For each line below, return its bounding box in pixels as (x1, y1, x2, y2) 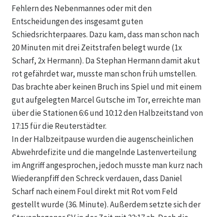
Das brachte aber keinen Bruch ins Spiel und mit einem (12, 81, 201, 93)
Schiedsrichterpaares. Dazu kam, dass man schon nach (12, 29, 199, 40)
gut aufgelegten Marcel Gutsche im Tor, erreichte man (12, 94, 201, 106)
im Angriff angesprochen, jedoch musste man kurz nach (12, 160, 202, 171)
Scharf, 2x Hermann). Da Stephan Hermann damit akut (12, 55, 200, 66)
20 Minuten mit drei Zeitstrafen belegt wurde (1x (12, 42, 182, 53)
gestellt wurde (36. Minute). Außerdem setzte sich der (12, 199, 201, 210)
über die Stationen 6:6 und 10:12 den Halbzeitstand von (12, 108, 203, 119)
